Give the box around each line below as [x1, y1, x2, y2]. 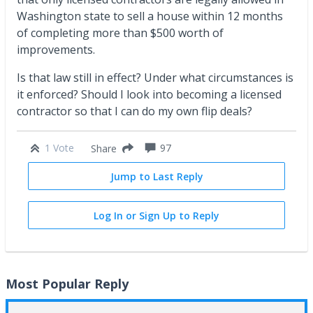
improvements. [17, 42, 101, 57]
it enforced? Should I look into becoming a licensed [17, 87, 282, 102]
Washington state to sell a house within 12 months [17, 8, 283, 24]
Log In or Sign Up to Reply [94, 209, 219, 222]
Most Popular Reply [6, 275, 129, 292]
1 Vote [45, 141, 74, 154]
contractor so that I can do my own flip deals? [17, 103, 252, 119]
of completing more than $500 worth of [17, 25, 224, 41]
